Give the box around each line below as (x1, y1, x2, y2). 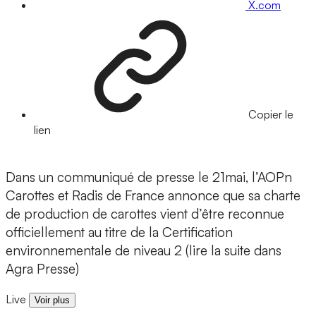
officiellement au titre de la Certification (6, 224, 233, 241)
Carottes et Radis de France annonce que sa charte (6, 187, 300, 205)
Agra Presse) (6, 260, 79, 278)
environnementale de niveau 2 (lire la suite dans (6, 242, 281, 260)
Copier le (248, 107, 293, 122)
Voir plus (35, 295, 70, 306)
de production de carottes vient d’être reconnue (6, 205, 284, 223)
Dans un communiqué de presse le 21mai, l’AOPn (6, 169, 292, 186)
